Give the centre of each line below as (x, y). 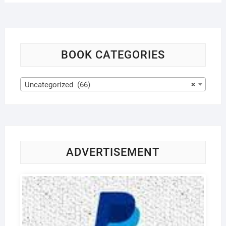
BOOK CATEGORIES (113, 54)
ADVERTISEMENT (113, 152)
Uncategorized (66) (57, 84)
